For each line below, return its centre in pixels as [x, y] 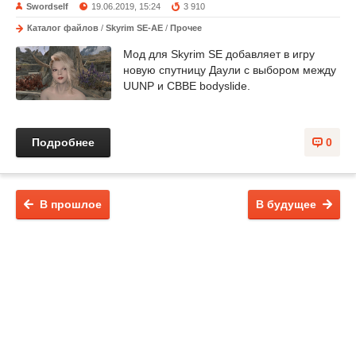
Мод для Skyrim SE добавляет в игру [219, 54]
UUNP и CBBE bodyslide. [187, 86]
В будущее [286, 204]
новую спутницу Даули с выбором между [230, 70]
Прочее [186, 28]
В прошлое [71, 204]
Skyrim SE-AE [134, 28]
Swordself [47, 7]
